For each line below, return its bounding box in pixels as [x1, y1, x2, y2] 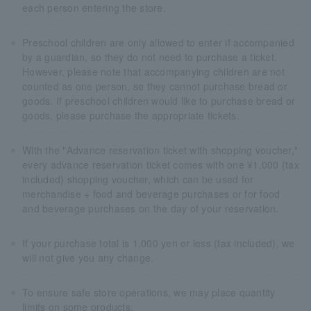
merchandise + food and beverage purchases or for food [22, 186, 280, 201]
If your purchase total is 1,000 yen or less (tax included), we [22, 235, 295, 250]
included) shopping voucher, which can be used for [22, 171, 254, 186]
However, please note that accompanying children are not [22, 64, 285, 78]
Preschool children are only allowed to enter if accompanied [22, 35, 294, 49]
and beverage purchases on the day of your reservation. [22, 201, 279, 215]
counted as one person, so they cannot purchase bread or [22, 78, 287, 93]
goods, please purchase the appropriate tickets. [22, 108, 239, 122]
